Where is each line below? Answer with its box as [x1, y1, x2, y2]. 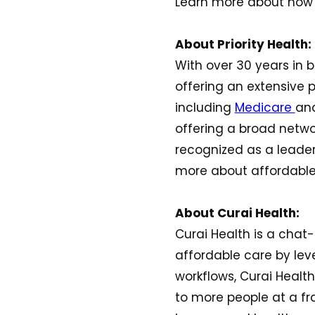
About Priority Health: [174, 36, 311, 53]
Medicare [234, 99, 295, 116]
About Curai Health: [174, 205, 300, 221]
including [174, 99, 235, 116]
